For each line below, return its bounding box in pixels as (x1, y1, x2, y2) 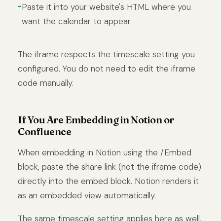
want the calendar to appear (22, 15, 131, 27)
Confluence (18, 125, 71, 138)
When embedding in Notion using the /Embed (18, 147, 191, 158)
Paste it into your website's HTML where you (22, 1, 191, 12)
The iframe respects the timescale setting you (18, 48, 195, 60)
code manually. (18, 77, 74, 88)
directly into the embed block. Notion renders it (18, 175, 199, 186)
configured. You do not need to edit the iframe (18, 63, 195, 74)
